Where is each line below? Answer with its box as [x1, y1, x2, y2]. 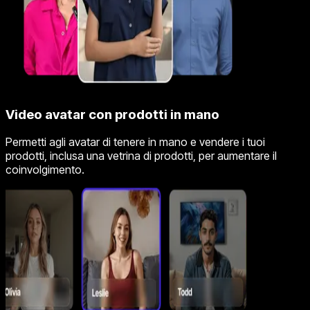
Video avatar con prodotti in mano [6, 106, 219, 122]
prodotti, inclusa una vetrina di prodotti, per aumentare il [6, 149, 277, 163]
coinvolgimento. [6, 163, 84, 177]
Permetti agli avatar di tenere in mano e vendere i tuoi [6, 135, 265, 149]
